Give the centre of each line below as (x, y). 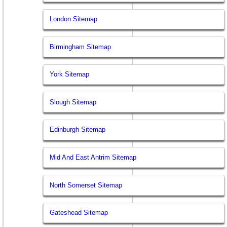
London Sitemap (74, 19)
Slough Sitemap (73, 102)
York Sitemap (70, 74)
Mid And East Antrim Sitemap (93, 157)
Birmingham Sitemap (81, 47)
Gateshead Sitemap (79, 213)
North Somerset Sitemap (86, 185)
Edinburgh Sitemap (78, 130)
